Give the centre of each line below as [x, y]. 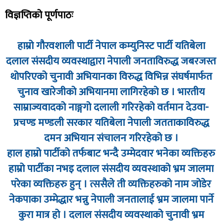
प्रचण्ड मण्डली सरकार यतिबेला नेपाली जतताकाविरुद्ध [111, 123]
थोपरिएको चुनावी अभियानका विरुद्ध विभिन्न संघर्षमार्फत [111, 77]
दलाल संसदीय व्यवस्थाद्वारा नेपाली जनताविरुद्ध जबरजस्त [111, 61]
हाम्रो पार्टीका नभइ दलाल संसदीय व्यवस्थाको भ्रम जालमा [111, 169]
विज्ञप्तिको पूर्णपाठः [40, 15]
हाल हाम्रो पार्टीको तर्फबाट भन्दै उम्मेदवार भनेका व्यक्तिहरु [111, 154]
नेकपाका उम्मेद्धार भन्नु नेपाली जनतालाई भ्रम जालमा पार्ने [111, 200]
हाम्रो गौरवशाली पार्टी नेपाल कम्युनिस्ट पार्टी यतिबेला [111, 46]
